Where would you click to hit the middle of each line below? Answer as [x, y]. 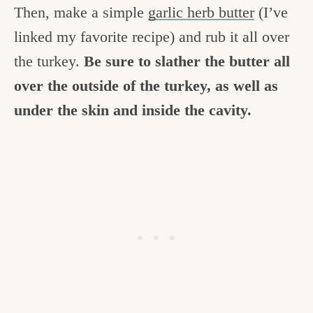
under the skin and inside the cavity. [135, 110]
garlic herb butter [201, 12]
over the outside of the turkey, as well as [146, 85]
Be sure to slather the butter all [187, 61]
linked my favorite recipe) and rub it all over [152, 36]
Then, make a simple [81, 12]
